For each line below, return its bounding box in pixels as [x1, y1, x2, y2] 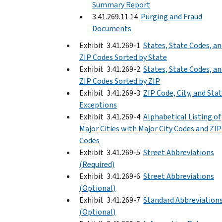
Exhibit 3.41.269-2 [79, 63, 143, 74]
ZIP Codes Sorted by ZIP [79, 75, 160, 86]
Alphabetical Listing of [143, 111, 221, 122]
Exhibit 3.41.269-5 [79, 147, 143, 158]
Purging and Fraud [141, 11, 202, 22]
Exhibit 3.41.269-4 [79, 111, 143, 122]
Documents [92, 23, 131, 34]
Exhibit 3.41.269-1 [79, 40, 143, 51]
